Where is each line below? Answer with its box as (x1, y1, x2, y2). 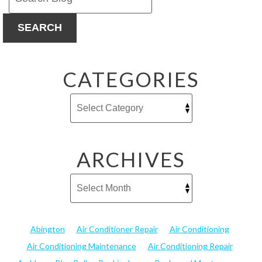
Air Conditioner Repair (76, 223, 158, 234)
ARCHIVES (77, 146, 185, 171)
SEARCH (18, 22, 62, 34)
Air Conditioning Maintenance (26, 240, 136, 251)
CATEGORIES (62, 66, 200, 91)
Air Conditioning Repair (147, 240, 233, 251)
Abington (30, 223, 65, 234)
